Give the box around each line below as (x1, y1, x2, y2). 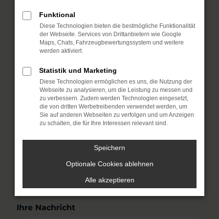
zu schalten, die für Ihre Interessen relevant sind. (40, 120, 168, 127)
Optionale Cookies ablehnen (66, 160, 153, 168)
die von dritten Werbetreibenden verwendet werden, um (40, 103, 187, 110)
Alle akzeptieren (85, 176, 134, 184)
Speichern (94, 144, 125, 152)
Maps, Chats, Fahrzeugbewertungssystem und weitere (40, 39, 184, 46)
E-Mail (17, 83, 44, 92)
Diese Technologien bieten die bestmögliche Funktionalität (40, 22, 195, 29)
